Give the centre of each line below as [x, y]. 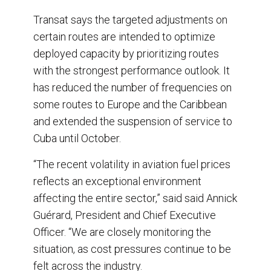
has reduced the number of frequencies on [132, 87]
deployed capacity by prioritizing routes [126, 53]
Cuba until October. [77, 138]
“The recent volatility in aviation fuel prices [132, 164]
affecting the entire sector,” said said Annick [135, 198]
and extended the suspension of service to [133, 121]
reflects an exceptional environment [117, 181]
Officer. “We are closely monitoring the [122, 232]
